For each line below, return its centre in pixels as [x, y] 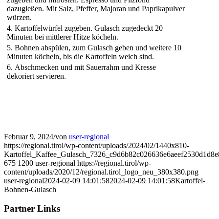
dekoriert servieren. [36, 76]
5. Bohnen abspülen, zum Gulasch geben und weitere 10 [94, 48]
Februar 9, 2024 [29, 137]
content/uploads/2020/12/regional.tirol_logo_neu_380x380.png [101, 172]
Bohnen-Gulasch [30, 190]
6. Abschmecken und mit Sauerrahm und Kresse [81, 67]
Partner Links [32, 208]
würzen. [19, 18]
